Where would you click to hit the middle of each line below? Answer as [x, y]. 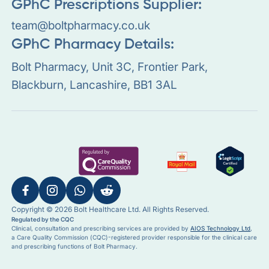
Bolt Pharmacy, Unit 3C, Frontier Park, [110, 66]
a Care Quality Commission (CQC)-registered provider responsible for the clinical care [134, 237]
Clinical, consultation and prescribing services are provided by [101, 228]
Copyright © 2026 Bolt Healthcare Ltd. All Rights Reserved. [110, 209]
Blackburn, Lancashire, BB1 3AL [95, 84]
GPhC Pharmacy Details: [93, 44]
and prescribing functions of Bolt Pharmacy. [75, 246]
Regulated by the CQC [43, 219]
